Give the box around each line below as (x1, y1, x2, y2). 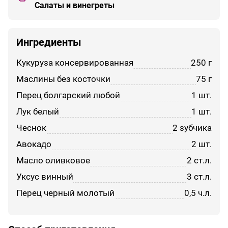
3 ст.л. (187, 171, 212, 182)
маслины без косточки (24, 73, 110, 84)
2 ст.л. (187, 155, 212, 165)
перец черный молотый (22, 187, 115, 198)
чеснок (22, 122, 46, 133)
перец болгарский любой (22, 90, 120, 100)
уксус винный (21, 171, 73, 182)
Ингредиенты (16, 36, 81, 48)
